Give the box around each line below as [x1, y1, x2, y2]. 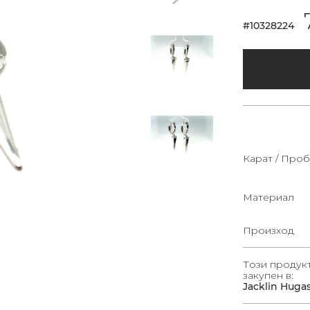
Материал [243, 190, 294, 203]
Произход [243, 224, 294, 237]
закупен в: [243, 268, 293, 282]
